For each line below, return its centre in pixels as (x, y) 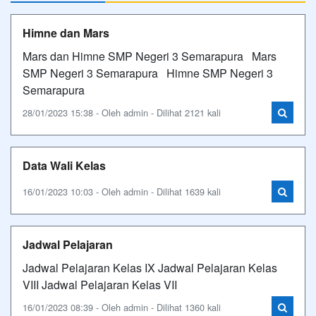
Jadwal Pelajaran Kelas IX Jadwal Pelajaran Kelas (150, 268)
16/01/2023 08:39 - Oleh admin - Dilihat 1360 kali (122, 307)
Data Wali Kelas (64, 165)
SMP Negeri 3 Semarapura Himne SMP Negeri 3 (148, 73)
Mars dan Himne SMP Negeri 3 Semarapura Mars (150, 56)
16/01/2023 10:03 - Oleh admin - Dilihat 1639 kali (122, 192)
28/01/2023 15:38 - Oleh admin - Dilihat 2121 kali (122, 113)
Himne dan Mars (66, 33)
